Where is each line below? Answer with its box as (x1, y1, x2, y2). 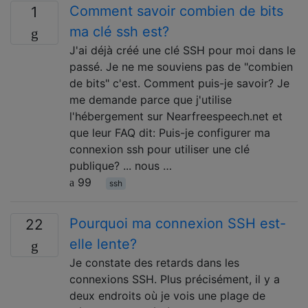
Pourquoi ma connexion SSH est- (69, 215, 286, 232)
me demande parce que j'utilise (69, 93, 232, 107)
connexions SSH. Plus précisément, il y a (69, 272, 280, 286)
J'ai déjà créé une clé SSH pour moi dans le (69, 43, 296, 57)
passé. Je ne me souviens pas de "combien (69, 60, 293, 74)
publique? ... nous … (69, 159, 172, 173)
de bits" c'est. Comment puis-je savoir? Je (69, 76, 289, 90)
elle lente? (69, 236, 137, 252)
